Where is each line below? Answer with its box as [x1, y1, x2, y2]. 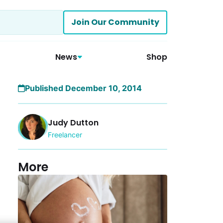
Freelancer [48, 130, 82, 139]
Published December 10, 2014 [25, 83, 142, 93]
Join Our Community [71, 16, 159, 28]
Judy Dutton [48, 116, 99, 128]
